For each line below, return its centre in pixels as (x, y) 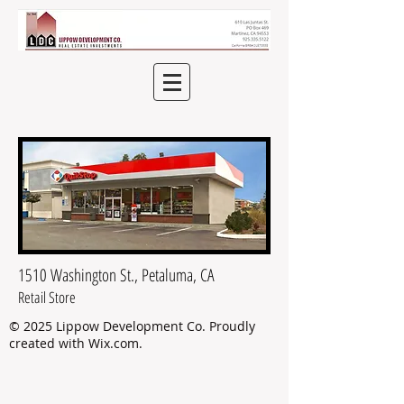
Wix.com (114, 343)
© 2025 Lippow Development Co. (109, 326)
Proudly (232, 326)
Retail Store (47, 297)
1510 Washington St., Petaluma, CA (116, 275)
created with (49, 343)
